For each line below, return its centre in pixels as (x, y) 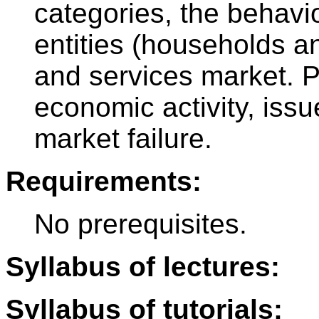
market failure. (123, 139)
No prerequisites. (141, 224)
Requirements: (104, 182)
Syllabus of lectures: (143, 267)
